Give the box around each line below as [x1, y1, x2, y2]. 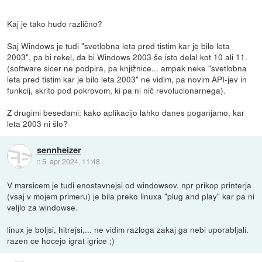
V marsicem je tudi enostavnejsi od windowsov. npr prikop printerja [7, 179, 252, 191]
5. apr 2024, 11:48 [42, 156, 100, 167]
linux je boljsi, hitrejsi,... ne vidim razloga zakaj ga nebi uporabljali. [7, 223, 249, 236]
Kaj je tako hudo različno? [7, 18, 103, 29]
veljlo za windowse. [7, 201, 78, 213]
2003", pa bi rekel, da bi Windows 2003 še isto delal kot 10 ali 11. [7, 51, 248, 63]
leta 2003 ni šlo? [7, 118, 68, 129]
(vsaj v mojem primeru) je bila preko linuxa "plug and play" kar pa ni [7, 190, 255, 202]
